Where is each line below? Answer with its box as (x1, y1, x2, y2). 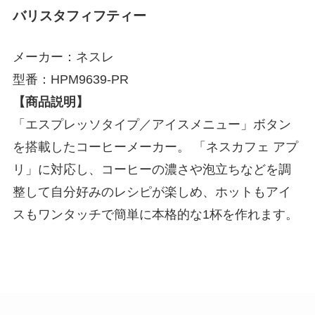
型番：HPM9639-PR (12, 72, 129, 86)
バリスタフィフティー (12, 8, 146, 24)
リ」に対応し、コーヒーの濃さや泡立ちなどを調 (12, 162, 291, 176)
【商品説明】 (12, 94, 89, 109)
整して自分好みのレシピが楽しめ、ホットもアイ (12, 184, 291, 199)
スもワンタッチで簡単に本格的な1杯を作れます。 (12, 207, 298, 221)
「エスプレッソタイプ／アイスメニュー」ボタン (12, 117, 291, 131)
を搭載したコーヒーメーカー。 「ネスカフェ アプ (12, 139, 298, 154)
